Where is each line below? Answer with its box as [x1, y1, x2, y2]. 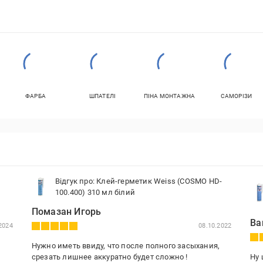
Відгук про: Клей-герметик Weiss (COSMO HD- [55, 177, 222, 186]
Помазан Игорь [31, 206, 102, 217]
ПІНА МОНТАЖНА [143, 93, 195, 99]
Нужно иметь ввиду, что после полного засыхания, [31, 241, 220, 250]
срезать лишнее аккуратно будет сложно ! [31, 252, 188, 261]
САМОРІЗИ [220, 93, 252, 99]
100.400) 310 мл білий [55, 188, 136, 197]
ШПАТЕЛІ [89, 93, 116, 99]
